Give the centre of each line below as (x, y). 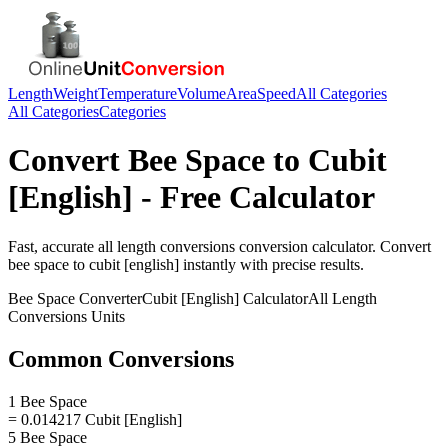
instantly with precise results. (271, 264)
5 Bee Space (47, 437)
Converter (108, 298)
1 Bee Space (47, 401)
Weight (75, 93)
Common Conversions (121, 358)
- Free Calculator (254, 197)
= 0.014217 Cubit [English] (95, 419)
